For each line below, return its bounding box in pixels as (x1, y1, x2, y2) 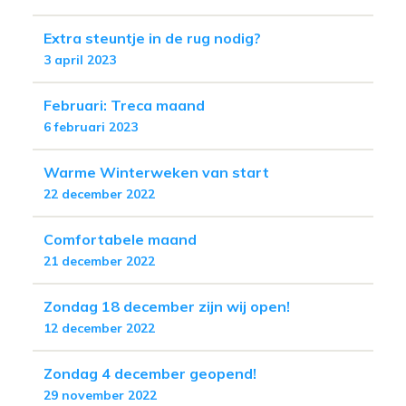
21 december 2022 (43, 252, 155, 269)
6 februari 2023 (43, 118, 138, 135)
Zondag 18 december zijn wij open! (43, 296, 290, 315)
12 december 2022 (43, 319, 155, 336)
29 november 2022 (43, 386, 157, 403)
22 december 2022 (43, 185, 155, 202)
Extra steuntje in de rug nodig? (43, 28, 261, 47)
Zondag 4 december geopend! (43, 363, 256, 382)
